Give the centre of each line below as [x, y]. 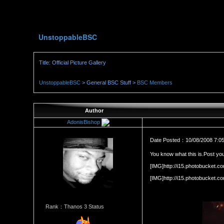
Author [94, 110]
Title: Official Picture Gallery [73, 62]
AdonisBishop [83, 122]
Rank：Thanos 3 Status [74, 206]
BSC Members [155, 82]
